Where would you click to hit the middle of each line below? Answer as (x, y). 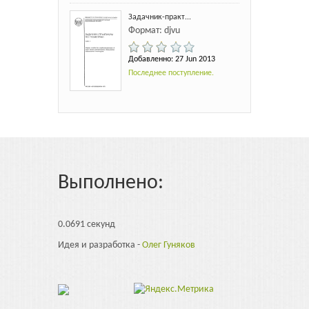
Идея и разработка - (100, 246)
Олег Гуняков (169, 246)
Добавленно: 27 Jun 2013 (172, 59)
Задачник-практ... (160, 17)
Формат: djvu (154, 30)
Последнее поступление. (171, 73)
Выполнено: (111, 183)
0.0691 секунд (87, 225)
